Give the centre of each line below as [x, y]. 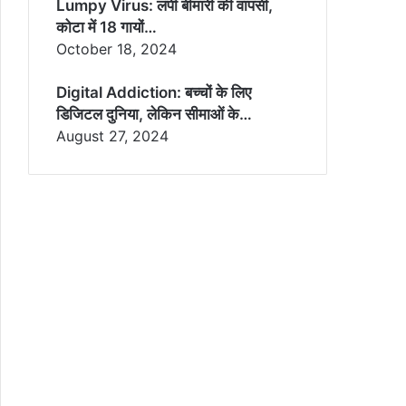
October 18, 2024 [116, 48]
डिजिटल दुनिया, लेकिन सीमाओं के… [154, 114]
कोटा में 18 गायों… [106, 27]
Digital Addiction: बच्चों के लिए [154, 92]
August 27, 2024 [112, 135]
